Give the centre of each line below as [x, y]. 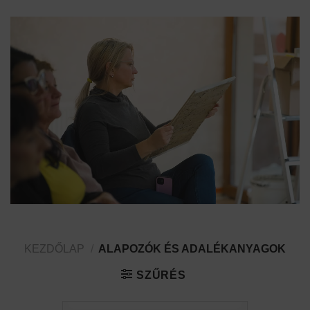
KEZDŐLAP [54, 249]
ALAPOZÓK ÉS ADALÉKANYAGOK [191, 249]
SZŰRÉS [161, 275]
